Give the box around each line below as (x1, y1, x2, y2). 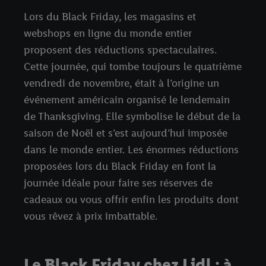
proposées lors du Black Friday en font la (24, 160, 216, 173)
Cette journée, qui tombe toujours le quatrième (24, 60, 242, 74)
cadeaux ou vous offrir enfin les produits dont (24, 193, 239, 207)
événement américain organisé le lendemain (24, 93, 230, 107)
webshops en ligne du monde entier (24, 27, 192, 40)
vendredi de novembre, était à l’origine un (24, 77, 219, 90)
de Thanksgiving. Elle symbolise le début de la (24, 110, 240, 123)
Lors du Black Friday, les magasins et (24, 10, 196, 24)
